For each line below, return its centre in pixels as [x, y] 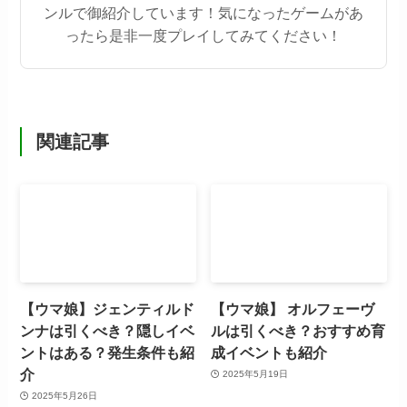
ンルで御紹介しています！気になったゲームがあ [203, 13]
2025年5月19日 [255, 374]
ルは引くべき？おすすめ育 [298, 330]
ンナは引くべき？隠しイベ [108, 330]
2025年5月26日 [64, 396]
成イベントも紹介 [269, 352]
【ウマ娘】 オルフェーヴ [293, 308]
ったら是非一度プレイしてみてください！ [203, 36]
